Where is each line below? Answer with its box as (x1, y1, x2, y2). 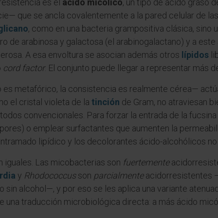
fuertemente (123, 157, 169, 167)
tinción (91, 97, 120, 107)
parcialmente (93, 170, 144, 181)
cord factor (3, 63, 45, 73)
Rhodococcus (24, 170, 76, 181)
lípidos (182, 50, 209, 60)
